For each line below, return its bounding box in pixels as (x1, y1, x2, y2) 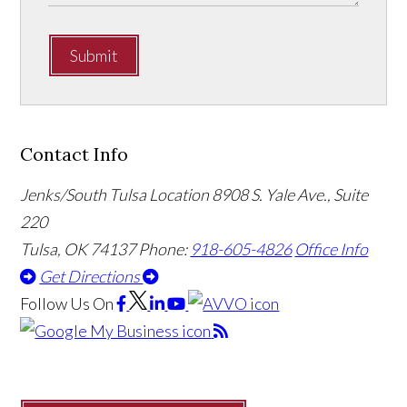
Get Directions (39, 265, 144, 286)
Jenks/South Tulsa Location (20, 184, 210, 204)
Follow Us (20, 293, 91, 313)
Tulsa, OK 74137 (20, 238, 139, 259)
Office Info (294, 238, 369, 259)
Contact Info (20, 142, 129, 165)
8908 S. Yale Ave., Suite (212, 184, 369, 204)
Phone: (138, 238, 191, 259)
